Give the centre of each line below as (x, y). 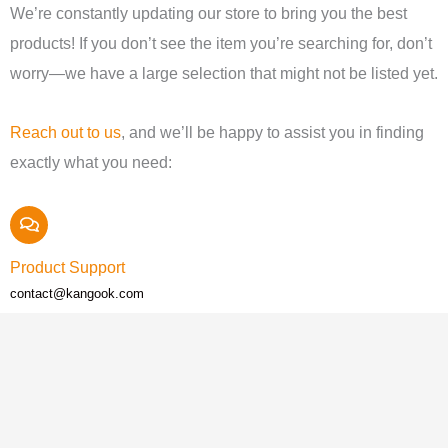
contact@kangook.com (77, 293)
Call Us (36, 410)
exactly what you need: (91, 161)
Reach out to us (65, 131)
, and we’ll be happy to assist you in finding (272, 131)
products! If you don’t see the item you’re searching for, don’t (221, 43)
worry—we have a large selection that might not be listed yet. (224, 73)
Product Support (67, 267)
